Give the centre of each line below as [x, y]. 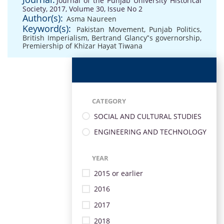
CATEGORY [109, 101]
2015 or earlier [118, 173]
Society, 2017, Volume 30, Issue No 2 [82, 9]
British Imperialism [55, 38]
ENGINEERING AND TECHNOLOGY [150, 132]
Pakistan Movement [110, 29]
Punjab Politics [174, 29]
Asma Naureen [91, 19]
